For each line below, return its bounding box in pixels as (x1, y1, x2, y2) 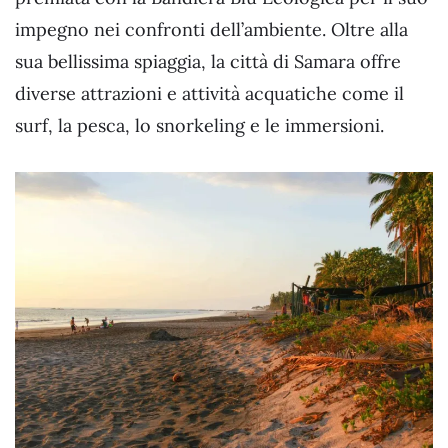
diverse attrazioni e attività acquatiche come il (15, 81, 404, 105)
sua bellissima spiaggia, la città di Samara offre (15, 49, 401, 73)
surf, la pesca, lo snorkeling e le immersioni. (15, 113, 384, 137)
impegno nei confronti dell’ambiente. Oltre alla (15, 17, 408, 41)
